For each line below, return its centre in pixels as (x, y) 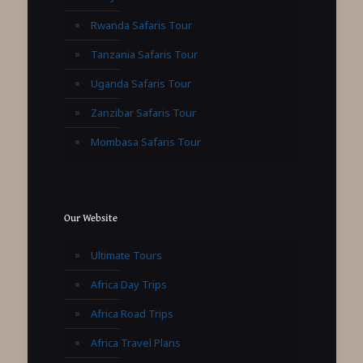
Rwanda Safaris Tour (141, 26)
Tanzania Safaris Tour (144, 55)
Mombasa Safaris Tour (145, 142)
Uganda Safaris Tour (141, 84)
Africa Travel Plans (135, 343)
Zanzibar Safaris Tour (143, 113)
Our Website (90, 218)
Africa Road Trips (132, 314)
